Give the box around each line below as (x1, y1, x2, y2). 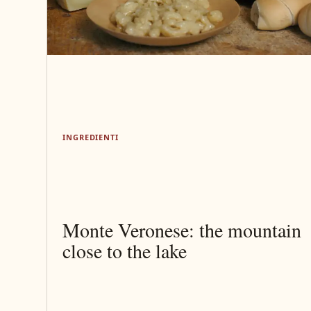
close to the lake (62, 237, 187, 264)
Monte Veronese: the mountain (62, 216, 302, 243)
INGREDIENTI (62, 132, 119, 143)
